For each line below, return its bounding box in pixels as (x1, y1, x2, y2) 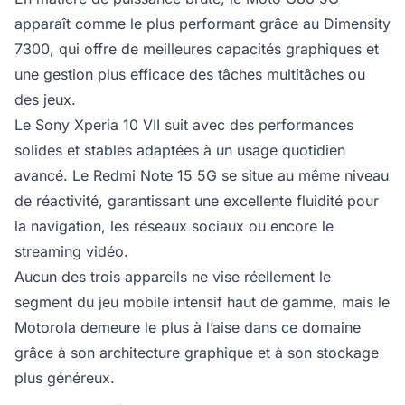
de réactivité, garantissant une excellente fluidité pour (14, 192, 379, 211)
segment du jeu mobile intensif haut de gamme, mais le (14, 293, 390, 312)
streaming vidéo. (14, 242, 133, 261)
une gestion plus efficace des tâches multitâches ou (14, 65, 365, 84)
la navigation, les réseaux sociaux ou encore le (14, 217, 334, 236)
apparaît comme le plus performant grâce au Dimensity (14, 14, 391, 33)
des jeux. (14, 90, 80, 109)
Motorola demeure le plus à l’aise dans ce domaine (14, 318, 361, 337)
